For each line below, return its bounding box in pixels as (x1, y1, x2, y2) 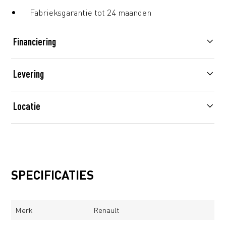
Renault (93, 205, 120, 215)
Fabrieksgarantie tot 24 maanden (30, 7, 152, 18)
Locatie (13, 102, 41, 112)
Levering (13, 70, 44, 80)
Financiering (13, 37, 56, 48)
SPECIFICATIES (11, 167, 94, 183)
